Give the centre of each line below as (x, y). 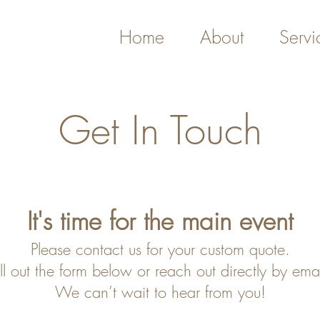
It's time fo (78, 221)
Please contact (79, 249)
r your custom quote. (224, 249)
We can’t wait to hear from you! (160, 292)
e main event (227, 221)
